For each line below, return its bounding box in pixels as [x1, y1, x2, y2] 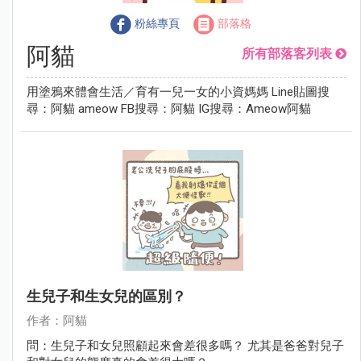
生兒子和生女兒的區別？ [27, 287, 186, 305]
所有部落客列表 [242, 45, 332, 61]
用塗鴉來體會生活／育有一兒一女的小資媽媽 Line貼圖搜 [27, 84, 330, 99]
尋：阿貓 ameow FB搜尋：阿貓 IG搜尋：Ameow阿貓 [27, 101, 311, 116]
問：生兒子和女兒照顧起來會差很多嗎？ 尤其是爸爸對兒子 [27, 338, 344, 353]
